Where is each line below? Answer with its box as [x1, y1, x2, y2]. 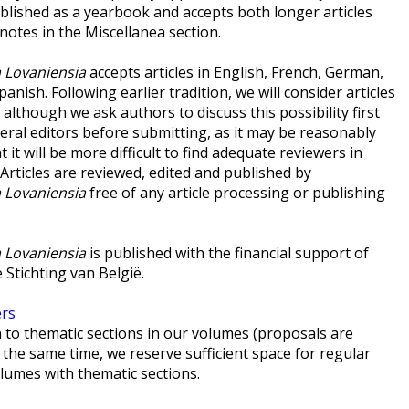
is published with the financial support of [86, 243, 369, 263]
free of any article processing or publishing [86, 183, 385, 203]
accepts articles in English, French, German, [86, 62, 383, 82]
